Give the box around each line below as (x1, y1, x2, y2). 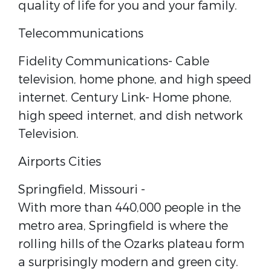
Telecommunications (18, 25, 143, 42)
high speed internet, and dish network (18, 108, 243, 124)
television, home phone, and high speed (18, 71, 252, 88)
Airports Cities (18, 154, 101, 170)
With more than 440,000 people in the (18, 200, 241, 216)
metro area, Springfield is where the (18, 218, 228, 234)
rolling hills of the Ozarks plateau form (18, 236, 244, 252)
